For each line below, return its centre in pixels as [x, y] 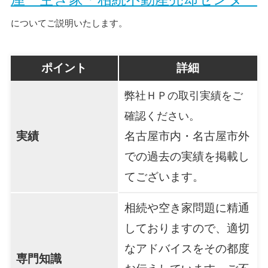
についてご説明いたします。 [69, 23]
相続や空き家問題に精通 [187, 208]
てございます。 [164, 177]
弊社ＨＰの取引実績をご [183, 96]
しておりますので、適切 [187, 229]
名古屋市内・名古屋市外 [187, 136]
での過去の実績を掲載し [187, 157]
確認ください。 [162, 116]
